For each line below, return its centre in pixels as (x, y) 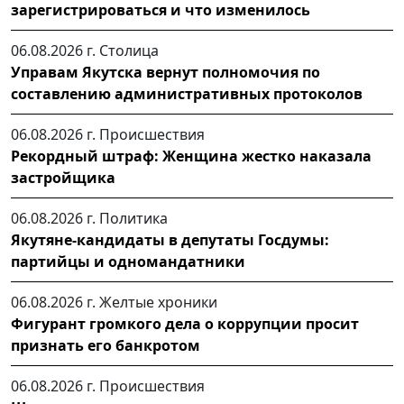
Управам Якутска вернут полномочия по (165, 73)
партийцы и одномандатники (128, 262)
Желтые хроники (158, 303)
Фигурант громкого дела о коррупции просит (185, 324)
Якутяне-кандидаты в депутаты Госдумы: (170, 240)
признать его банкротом (106, 346)
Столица (129, 51)
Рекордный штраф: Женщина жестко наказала (191, 156)
